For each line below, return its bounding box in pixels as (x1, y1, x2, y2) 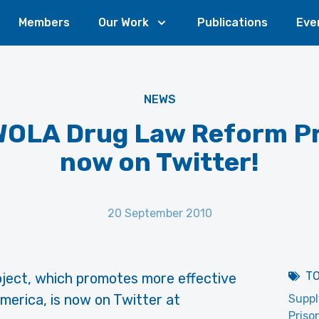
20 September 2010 (107, 206, 212, 220)
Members (19, 16, 70, 29)
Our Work (98, 16, 149, 29)
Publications (197, 16, 268, 29)
